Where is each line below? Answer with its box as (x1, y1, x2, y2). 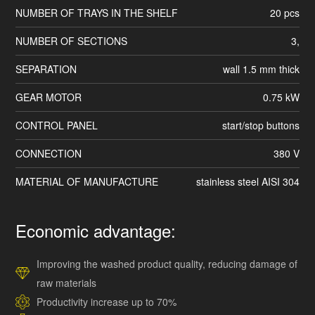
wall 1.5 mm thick (222, 61, 300, 76)
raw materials (37, 275, 97, 290)
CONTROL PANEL (15, 117, 98, 132)
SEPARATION (15, 61, 77, 76)
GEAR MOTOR (15, 89, 82, 104)
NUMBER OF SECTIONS (15, 33, 128, 48)
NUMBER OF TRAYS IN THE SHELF (15, 5, 179, 20)
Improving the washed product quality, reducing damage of (37, 256, 298, 271)
